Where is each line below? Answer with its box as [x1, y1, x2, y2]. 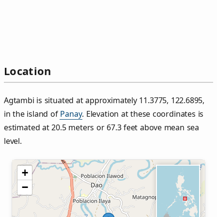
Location [4, 63, 51, 78]
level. [4, 136, 22, 147]
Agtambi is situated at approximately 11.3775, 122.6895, [4, 95, 205, 106]
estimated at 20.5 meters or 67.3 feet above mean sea [4, 122, 200, 133]
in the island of [4, 108, 61, 120]
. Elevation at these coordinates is [82, 108, 204, 120]
